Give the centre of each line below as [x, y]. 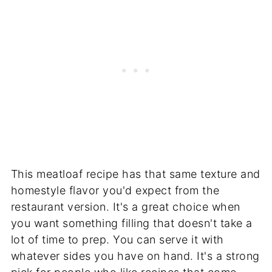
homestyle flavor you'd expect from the [115, 190]
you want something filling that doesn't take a [131, 223]
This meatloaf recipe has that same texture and [135, 174]
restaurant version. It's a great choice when [125, 206]
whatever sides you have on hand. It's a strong [135, 256]
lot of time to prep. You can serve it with [117, 239]
